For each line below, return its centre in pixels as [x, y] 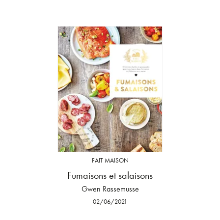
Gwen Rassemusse [110, 189]
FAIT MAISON [110, 160]
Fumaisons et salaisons [110, 176]
